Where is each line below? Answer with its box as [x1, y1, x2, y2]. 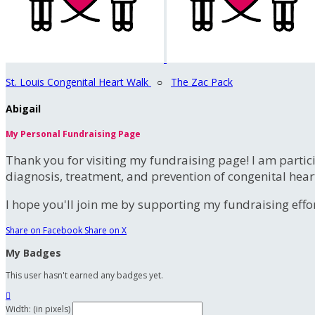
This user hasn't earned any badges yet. [6, 269, 163, 282]
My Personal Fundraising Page [6, 128, 141, 141]
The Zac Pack [171, 75, 233, 89]
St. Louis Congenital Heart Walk [6, 75, 151, 89]
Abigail [6, 101, 41, 115]
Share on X [84, 224, 127, 237]
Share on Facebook [6, 224, 82, 237]
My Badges [6, 246, 61, 260]
